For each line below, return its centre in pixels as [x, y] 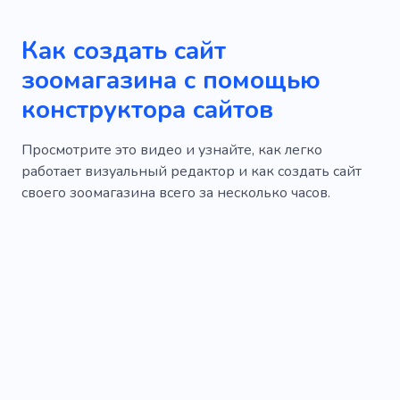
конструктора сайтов [147, 110]
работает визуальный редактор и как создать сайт [192, 172]
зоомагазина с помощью [171, 81]
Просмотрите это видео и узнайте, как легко [172, 150]
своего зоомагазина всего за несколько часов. [176, 193]
